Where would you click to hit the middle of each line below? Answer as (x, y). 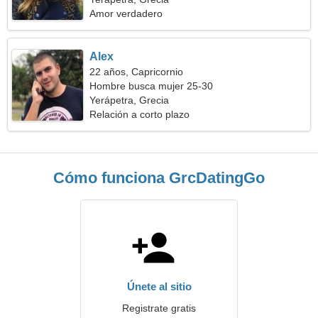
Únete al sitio (159, 286)
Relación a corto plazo (140, 114)
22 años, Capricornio (137, 72)
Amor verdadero (126, 13)
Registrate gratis (159, 308)
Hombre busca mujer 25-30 (152, 86)
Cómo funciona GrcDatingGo (159, 178)
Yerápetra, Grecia (130, 100)
